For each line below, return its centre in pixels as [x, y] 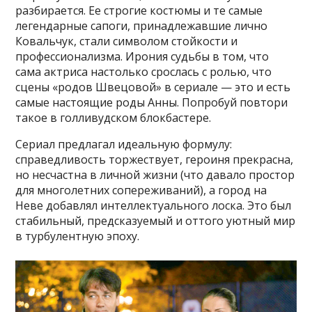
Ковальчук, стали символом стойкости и [127, 41]
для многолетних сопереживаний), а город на [141, 190]
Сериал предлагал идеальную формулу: [124, 145]
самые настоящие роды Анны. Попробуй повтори [152, 103]
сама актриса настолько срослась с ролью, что [144, 72]
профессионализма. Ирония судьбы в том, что [142, 57]
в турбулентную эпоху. [78, 236]
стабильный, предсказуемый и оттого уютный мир [156, 221]
